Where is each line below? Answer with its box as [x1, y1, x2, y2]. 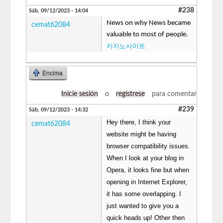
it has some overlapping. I [107, 190, 182, 198]
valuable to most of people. [107, 30, 189, 38]
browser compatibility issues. [107, 142, 191, 150]
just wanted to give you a [107, 202, 179, 210]
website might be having [107, 130, 177, 138]
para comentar [149, 90, 197, 98]
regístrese [115, 90, 145, 98]
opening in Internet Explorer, [107, 178, 188, 186]
